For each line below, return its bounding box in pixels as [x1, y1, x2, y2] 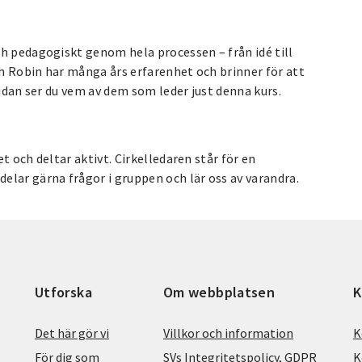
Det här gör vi [35, 324, 109, 341]
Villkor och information [163, 324, 293, 341]
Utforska [35, 282, 92, 301]
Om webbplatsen [163, 282, 276, 301]
